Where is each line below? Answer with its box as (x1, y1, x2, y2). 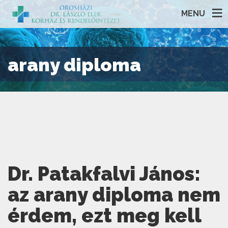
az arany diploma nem (8, 183, 220, 206)
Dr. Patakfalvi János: (8, 162, 201, 185)
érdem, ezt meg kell (8, 204, 201, 227)
